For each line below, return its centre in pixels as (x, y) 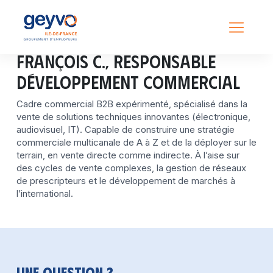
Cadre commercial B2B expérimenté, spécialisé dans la (132, 104)
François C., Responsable (116, 61)
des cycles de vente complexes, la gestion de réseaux (131, 168)
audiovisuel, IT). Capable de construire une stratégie (126, 129)
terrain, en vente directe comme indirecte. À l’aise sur (128, 155)
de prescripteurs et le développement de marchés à (126, 181)
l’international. (45, 193)
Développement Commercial (128, 82)
